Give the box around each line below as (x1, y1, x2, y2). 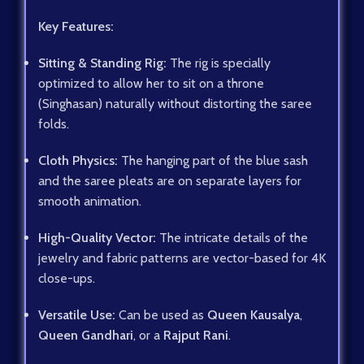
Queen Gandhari (38, 327, 133, 344)
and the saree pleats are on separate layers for (38, 173, 301, 189)
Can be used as (115, 307, 207, 323)
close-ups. (38, 271, 95, 287)
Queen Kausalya (207, 307, 300, 323)
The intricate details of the (156, 230, 308, 246)
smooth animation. (38, 193, 141, 210)
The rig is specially (167, 55, 271, 71)
